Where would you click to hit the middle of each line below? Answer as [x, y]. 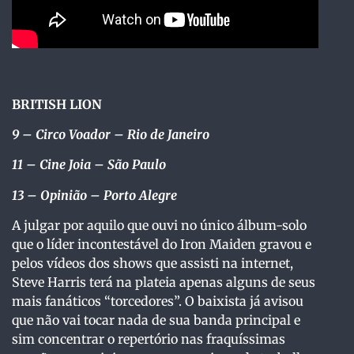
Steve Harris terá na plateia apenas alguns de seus [164, 282]
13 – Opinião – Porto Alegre [94, 195]
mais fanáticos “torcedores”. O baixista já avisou [158, 301]
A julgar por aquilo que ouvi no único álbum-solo [159, 226]
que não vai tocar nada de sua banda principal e [156, 320]
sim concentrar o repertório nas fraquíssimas [149, 339]
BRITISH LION [57, 104]
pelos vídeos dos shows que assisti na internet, [153, 264]
